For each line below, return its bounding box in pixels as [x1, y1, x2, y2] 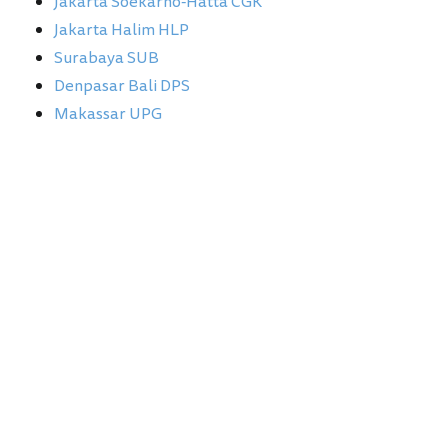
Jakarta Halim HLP [54, 17, 189, 42]
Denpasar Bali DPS [54, 73, 190, 98]
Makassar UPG [54, 101, 162, 126]
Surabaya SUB [54, 45, 159, 70]
